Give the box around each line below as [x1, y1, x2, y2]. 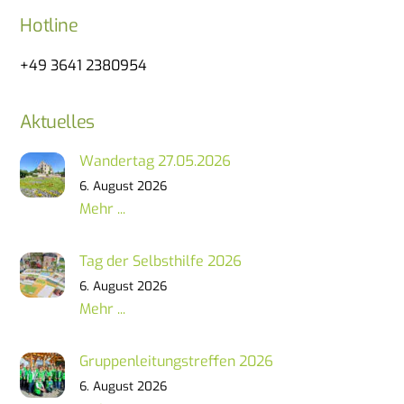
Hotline [20, 14, 78, 39]
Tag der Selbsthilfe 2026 [79, 251, 243, 271]
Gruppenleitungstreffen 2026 [79, 352, 274, 372]
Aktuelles [20, 109, 95, 134]
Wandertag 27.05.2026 [79, 151, 232, 170]
